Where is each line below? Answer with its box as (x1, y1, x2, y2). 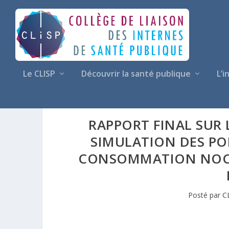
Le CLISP (23, 68, 55, 79)
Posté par (188, 190, 222, 200)
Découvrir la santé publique (81, 68, 191, 79)
